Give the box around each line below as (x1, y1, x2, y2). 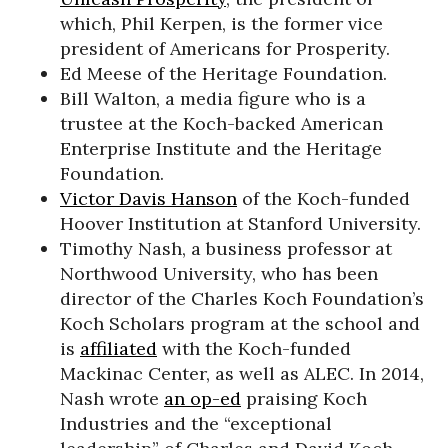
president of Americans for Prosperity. (60, 37, 390, 60)
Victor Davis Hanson (60, 187, 237, 210)
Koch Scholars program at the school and (60, 312, 420, 335)
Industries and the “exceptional (60, 412, 332, 435)
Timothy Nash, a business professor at (60, 237, 392, 260)
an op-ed (164, 387, 241, 410)
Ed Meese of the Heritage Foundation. (60, 62, 387, 85)
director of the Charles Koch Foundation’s (60, 287, 424, 310)
